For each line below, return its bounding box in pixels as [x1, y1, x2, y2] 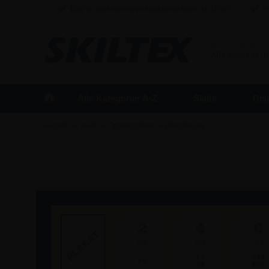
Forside [44, 121, 70, 130]
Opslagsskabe [108, 121, 156, 130]
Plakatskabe [165, 121, 205, 130]
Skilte [193, 93, 217, 103]
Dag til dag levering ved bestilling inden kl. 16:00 [68, 5, 229, 13]
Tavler [79, 121, 99, 130]
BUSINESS [210, 38, 262, 50]
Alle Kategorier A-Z [77, 93, 157, 103]
